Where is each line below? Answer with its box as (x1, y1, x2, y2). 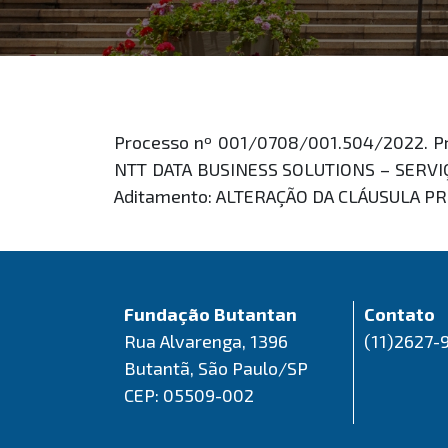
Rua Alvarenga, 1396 (124, 329, 288, 352)
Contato (364, 302, 435, 325)
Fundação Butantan (124, 302, 297, 325)
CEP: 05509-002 (124, 383, 254, 406)
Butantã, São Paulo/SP (124, 356, 308, 379)
